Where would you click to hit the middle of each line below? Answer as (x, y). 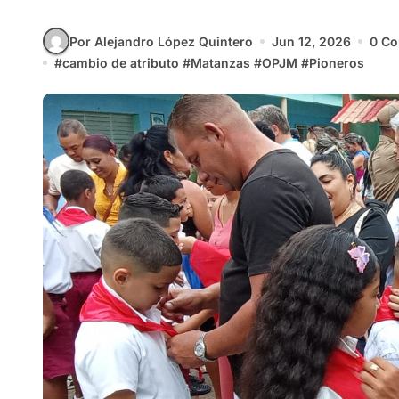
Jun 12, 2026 (311, 41)
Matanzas (220, 63)
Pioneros (337, 63)
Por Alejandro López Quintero (161, 41)
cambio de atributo (121, 63)
